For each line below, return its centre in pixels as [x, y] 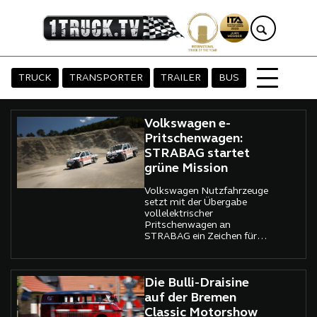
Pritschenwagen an [188, 225]
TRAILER [181, 79]
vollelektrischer [179, 214]
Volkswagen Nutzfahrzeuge [207, 191]
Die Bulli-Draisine [197, 284]
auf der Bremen [191, 299]
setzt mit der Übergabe [196, 202]
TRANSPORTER [106, 79]
